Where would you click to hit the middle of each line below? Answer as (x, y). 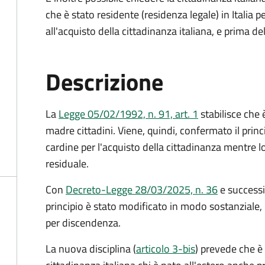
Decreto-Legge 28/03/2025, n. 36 (142, 190)
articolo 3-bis (166, 249)
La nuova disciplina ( (91, 249)
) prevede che (226, 249)
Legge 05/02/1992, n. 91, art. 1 (128, 114)
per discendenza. (83, 223)
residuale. (67, 164)
